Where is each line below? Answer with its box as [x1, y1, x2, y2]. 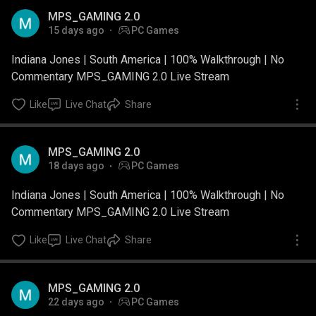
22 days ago [48, 296, 104, 308]
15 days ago [48, 24, 104, 36]
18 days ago [48, 160, 104, 172]
